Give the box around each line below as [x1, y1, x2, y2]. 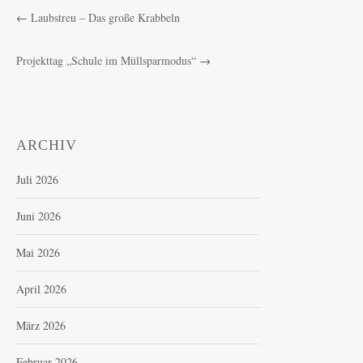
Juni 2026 [16, 207, 61, 224]
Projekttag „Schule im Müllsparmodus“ [16, 52, 196, 68]
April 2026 [16, 280, 66, 297]
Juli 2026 [16, 171, 58, 187]
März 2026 [16, 317, 66, 333]
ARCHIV [16, 136, 77, 153]
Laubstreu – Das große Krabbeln [31, 9, 180, 25]
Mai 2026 [16, 244, 60, 260]
